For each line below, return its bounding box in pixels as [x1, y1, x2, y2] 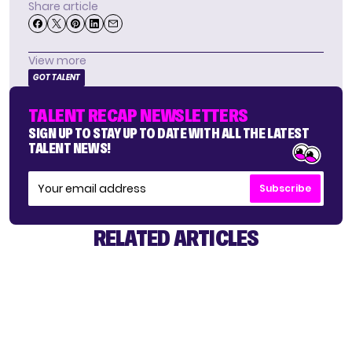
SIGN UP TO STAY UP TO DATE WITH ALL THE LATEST [28, 125, 310, 142]
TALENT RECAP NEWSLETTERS [28, 104, 248, 126]
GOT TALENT [33, 71, 80, 84]
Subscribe [259, 181, 311, 196]
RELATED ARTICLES [93, 224, 259, 251]
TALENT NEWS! [28, 140, 111, 157]
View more [28, 53, 86, 69]
